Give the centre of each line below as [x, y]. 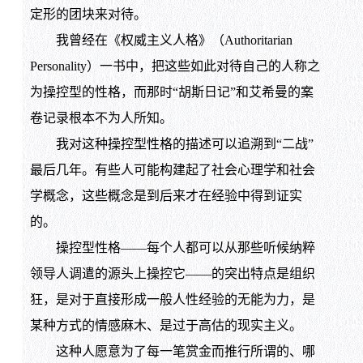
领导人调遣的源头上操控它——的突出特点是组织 [172, 274]
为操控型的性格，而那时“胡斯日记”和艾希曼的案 [171, 92]
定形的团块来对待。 [88, 15]
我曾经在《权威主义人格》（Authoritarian [161, 41]
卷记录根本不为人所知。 [101, 118]
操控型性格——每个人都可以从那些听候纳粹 [172, 248]
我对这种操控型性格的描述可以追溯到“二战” [171, 144]
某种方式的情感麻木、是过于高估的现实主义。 [166, 326]
